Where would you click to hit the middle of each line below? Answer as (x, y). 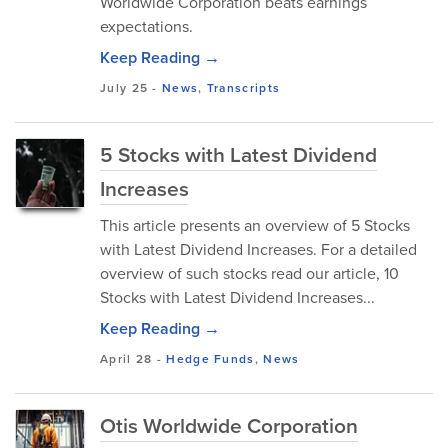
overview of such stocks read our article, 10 (249, 273)
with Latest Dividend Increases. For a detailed (258, 249)
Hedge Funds (210, 359)
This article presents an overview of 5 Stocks (255, 225)
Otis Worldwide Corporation (229, 425)
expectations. (146, 26)
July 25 (124, 88)
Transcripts (243, 88)
